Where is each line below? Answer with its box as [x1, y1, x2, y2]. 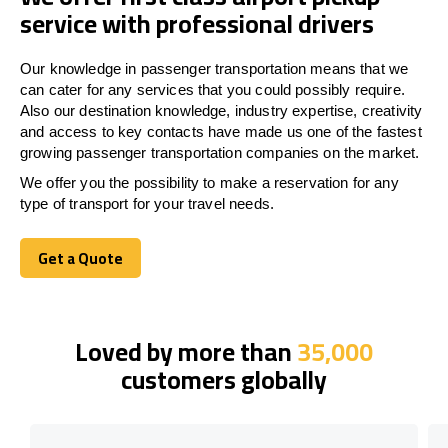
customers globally [121, 355, 327, 403]
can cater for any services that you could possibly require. [20, 80, 405, 98]
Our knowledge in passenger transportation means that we [20, 59, 409, 77]
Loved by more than [75, 327, 297, 375]
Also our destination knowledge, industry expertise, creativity [20, 101, 423, 119]
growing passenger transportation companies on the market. [20, 143, 420, 161]
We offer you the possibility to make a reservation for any [20, 173, 399, 191]
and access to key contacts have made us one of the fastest [20, 122, 422, 140]
